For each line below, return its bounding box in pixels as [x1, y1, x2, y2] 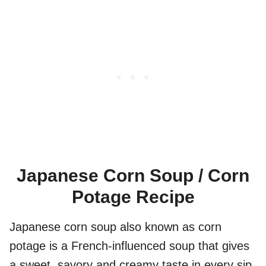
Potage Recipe [71, 187, 195, 207]
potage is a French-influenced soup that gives [9, 239, 249, 253]
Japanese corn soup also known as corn [9, 220, 221, 234]
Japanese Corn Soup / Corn [17, 166, 249, 186]
